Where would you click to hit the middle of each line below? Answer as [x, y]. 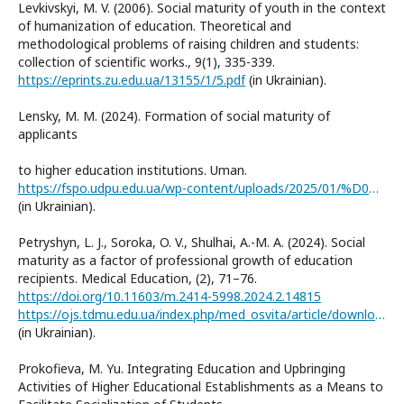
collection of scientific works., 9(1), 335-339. [147, 61]
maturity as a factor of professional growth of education [185, 260]
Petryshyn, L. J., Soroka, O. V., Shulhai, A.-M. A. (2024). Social [192, 242]
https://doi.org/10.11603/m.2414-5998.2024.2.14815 [170, 296]
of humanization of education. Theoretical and [155, 25]
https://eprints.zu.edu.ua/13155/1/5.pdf [132, 79]
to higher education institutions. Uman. [133, 170]
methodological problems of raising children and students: [188, 43]
